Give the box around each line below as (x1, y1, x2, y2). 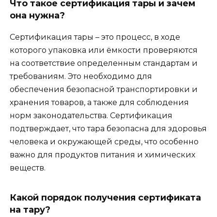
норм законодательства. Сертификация (10, 111, 172, 121)
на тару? (10, 204, 50, 216)
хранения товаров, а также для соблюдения (10, 98, 189, 108)
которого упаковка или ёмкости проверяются (10, 46, 198, 55)
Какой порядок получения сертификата (10, 192, 201, 203)
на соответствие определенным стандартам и (10, 59, 198, 68)
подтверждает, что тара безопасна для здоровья (10, 124, 207, 134)
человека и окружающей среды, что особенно (10, 137, 199, 147)
